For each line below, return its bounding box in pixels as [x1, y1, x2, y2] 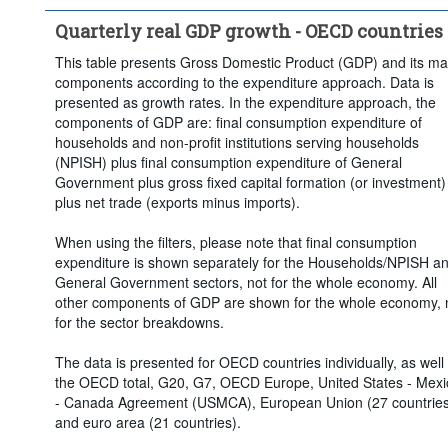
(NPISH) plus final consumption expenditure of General [54, 151, 402, 172]
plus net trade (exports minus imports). [54, 191, 300, 212]
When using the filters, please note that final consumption [54, 231, 417, 252]
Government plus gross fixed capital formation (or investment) [54, 171, 446, 192]
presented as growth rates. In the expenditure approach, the [54, 91, 436, 112]
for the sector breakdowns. [54, 311, 224, 332]
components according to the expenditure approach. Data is [54, 71, 434, 92]
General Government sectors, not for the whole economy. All [54, 271, 437, 292]
